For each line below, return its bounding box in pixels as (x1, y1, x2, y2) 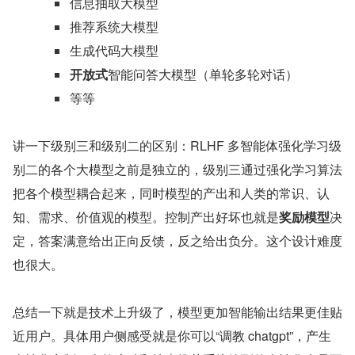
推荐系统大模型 (70, 17, 158, 36)
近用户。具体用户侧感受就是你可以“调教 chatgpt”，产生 (13, 326, 331, 345)
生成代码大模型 (70, 41, 158, 60)
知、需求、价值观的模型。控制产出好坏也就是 (13, 208, 279, 227)
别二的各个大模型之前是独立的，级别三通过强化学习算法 (13, 160, 342, 179)
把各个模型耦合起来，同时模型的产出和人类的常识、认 (13, 184, 330, 203)
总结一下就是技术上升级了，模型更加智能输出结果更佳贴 (13, 303, 342, 322)
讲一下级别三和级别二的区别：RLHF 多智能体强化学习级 (13, 136, 342, 155)
